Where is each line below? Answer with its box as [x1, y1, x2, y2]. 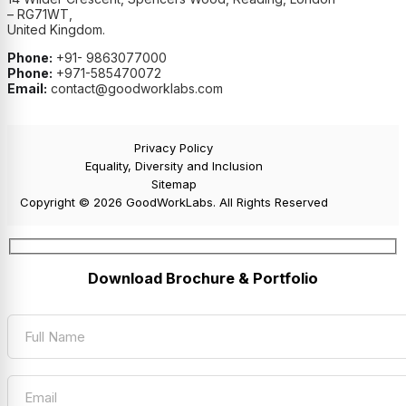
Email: [7, 80, 47, 96]
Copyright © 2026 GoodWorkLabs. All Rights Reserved [19, 195, 328, 210]
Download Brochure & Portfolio [88, 269, 318, 288]
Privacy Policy [134, 140, 214, 156]
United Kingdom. [7, 21, 105, 37]
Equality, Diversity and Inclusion [84, 159, 263, 174]
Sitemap [150, 177, 197, 192]
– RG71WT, [7, 5, 72, 22]
